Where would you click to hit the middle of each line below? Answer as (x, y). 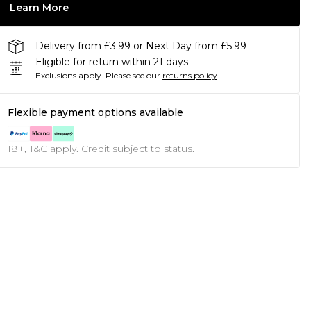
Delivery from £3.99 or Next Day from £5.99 (141, 46)
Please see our (133, 75)
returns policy (190, 75)
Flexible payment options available (95, 112)
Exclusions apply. (69, 75)
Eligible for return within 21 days (111, 61)
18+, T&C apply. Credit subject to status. (101, 148)
